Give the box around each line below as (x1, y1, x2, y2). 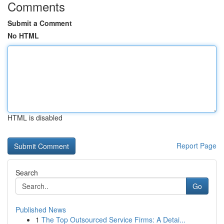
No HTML (7, 30, 39, 40)
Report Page (176, 140, 216, 150)
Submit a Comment (7, 18, 72, 28)
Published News (15, 204, 66, 214)
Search (15, 167, 38, 177)
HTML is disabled (7, 112, 62, 122)
